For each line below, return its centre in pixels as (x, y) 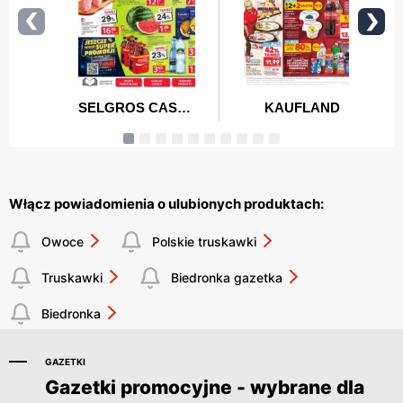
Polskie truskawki (204, 242)
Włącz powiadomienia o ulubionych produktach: (166, 203)
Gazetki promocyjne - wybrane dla (205, 387)
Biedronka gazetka (227, 278)
